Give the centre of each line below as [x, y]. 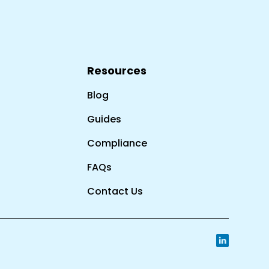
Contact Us [115, 191]
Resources [117, 71]
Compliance [117, 143]
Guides [104, 119]
